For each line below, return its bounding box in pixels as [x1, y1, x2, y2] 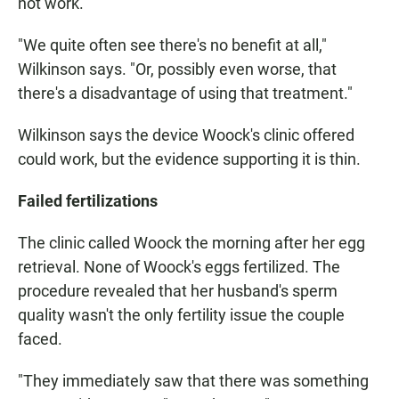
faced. [18, 330, 62, 349]
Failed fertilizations [18, 191, 158, 211]
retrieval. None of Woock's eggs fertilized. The [18, 257, 340, 277]
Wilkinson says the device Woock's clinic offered [18, 126, 354, 145]
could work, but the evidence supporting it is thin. [18, 150, 361, 169]
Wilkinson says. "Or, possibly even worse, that [18, 60, 337, 79]
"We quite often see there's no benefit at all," [18, 36, 327, 55]
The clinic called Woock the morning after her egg [18, 233, 365, 253]
